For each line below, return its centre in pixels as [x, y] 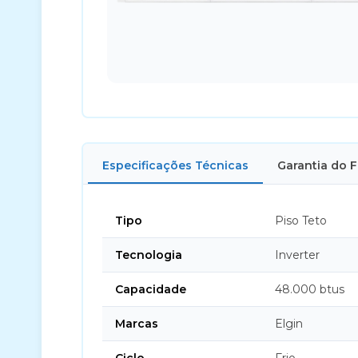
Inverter [297, 255]
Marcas [137, 324]
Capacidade [151, 289]
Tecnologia [149, 255]
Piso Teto [301, 221]
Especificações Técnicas [175, 165]
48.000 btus [310, 289]
